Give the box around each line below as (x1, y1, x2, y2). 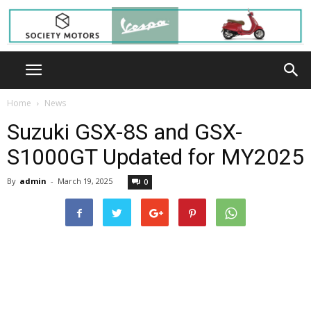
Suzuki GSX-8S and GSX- (7, 119, 242, 145)
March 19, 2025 (58, 176, 112, 186)
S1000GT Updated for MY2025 (7, 144, 304, 170)
